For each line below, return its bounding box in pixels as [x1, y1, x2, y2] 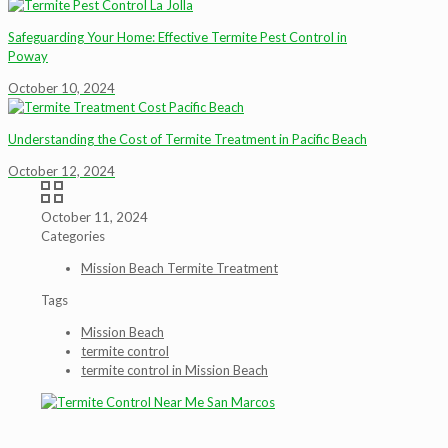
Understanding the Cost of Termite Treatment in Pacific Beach [8, 131, 367, 147]
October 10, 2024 [8, 80, 115, 96]
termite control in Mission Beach [81, 362, 268, 378]
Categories [41, 228, 105, 244]
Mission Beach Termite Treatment [81, 260, 278, 276]
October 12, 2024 [8, 163, 115, 179]
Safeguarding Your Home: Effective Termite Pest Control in [8, 29, 347, 45]
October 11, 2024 [41, 209, 148, 225]
